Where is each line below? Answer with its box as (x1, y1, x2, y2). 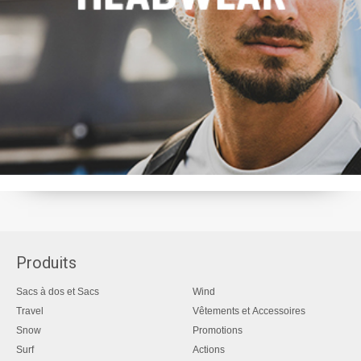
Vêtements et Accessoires (193, 305, 305, 317)
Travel (16, 305, 44, 317)
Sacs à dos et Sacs (16, 285, 99, 297)
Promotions (193, 324, 243, 336)
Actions (193, 343, 225, 355)
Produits (16, 252, 77, 272)
